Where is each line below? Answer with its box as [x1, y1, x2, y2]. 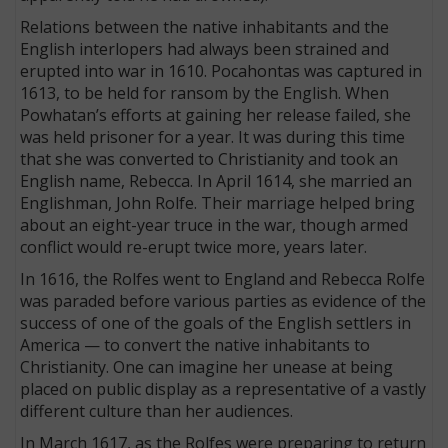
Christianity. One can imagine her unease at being [20, 355, 394, 378]
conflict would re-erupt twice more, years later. [20, 235, 368, 258]
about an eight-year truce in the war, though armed [20, 213, 409, 236]
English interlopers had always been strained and [20, 37, 390, 60]
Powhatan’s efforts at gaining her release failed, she [20, 103, 412, 126]
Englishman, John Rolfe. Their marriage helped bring [20, 191, 416, 214]
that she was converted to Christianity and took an [20, 147, 399, 170]
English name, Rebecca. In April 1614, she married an [20, 169, 413, 192]
